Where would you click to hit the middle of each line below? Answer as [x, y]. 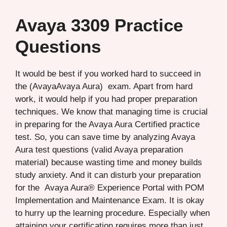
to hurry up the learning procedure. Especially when [112, 213]
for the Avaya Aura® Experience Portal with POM [110, 187]
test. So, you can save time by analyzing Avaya [105, 137]
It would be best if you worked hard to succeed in [108, 73]
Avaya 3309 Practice [99, 25]
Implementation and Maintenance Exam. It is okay [110, 200]
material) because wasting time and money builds [109, 162]
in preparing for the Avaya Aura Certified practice [107, 124]
